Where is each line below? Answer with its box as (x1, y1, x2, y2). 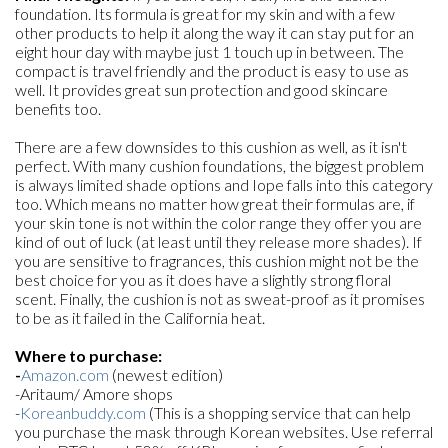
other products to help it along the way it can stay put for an (15, 23, 414, 42)
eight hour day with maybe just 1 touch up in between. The (15, 42, 404, 61)
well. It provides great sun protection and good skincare (15, 80, 388, 99)
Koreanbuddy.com (20, 403, 146, 422)
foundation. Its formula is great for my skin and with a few (15, 4, 395, 23)
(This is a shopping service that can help (146, 403, 411, 422)
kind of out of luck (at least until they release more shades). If (15, 232, 422, 251)
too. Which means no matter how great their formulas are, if (15, 194, 415, 213)
